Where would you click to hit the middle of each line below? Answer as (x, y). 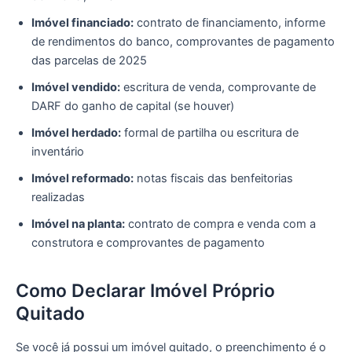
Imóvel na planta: (78, 224)
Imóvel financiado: (82, 23)
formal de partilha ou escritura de (210, 133)
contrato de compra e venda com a (220, 224)
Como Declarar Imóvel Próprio (145, 290)
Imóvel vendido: (76, 88)
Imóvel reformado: (82, 179)
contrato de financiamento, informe (229, 23)
